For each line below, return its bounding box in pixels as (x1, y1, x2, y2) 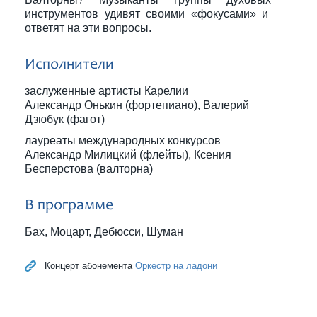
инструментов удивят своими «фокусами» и (25, 8, 271, 20)
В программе (25, 198, 113, 214)
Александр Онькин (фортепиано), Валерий (25, 99, 249, 111)
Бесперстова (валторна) (25, 163, 153, 175)
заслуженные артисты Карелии (25, 85, 188, 97)
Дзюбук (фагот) (25, 113, 105, 125)
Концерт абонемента (45, 260, 135, 271)
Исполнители (25, 57, 114, 73)
